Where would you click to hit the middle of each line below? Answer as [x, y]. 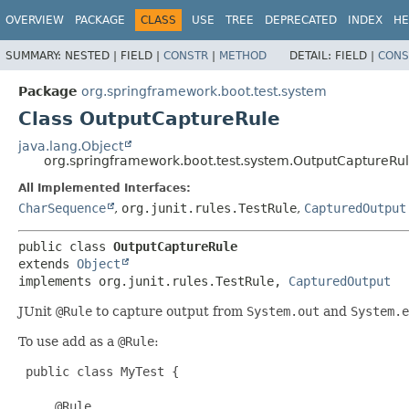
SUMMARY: [35, 55]
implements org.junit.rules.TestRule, [153, 281]
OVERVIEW [35, 20]
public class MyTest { [99, 371]
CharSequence [62, 208]
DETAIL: [312, 55]
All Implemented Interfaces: [105, 188]
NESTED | [93, 55]
